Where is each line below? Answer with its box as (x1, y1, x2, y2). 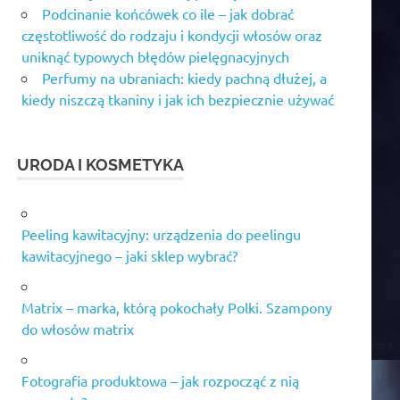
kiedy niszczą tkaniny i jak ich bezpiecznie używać (21, 89, 334, 108)
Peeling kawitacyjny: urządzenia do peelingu (21, 224, 301, 243)
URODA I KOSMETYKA (17, 154, 185, 174)
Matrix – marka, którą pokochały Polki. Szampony (21, 297, 332, 316)
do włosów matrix (21, 319, 134, 337)
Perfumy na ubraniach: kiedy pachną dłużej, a (42, 68, 327, 87)
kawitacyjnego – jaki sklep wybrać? (21, 246, 237, 264)
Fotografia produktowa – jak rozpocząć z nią (21, 371, 299, 389)
